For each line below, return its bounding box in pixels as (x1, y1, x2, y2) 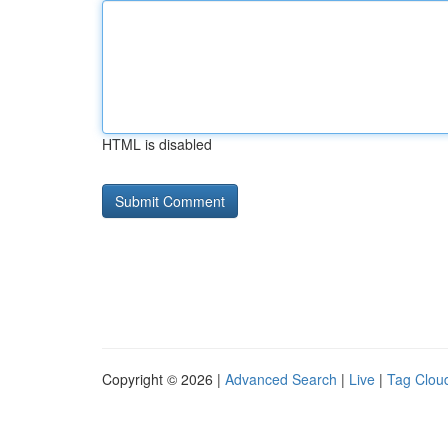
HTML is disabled (102, 134, 212, 154)
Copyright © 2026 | (102, 369, 225, 389)
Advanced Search (225, 369, 337, 389)
